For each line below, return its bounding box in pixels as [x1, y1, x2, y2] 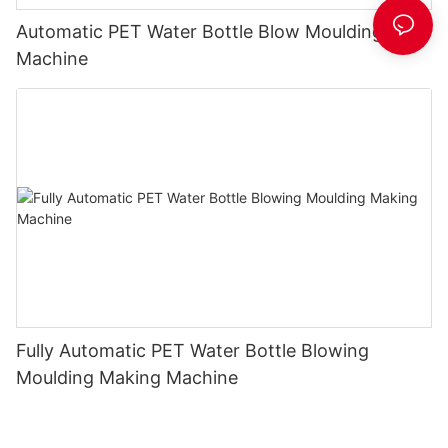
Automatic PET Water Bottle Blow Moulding [16, 21, 383, 43]
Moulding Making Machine [16, 367, 238, 389]
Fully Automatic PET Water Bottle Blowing [16, 340, 369, 362]
